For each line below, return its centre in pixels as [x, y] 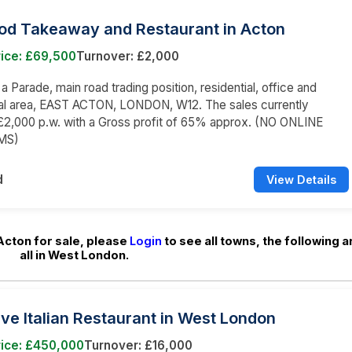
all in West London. [74, 255]
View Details [301, 179]
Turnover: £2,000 [128, 56]
